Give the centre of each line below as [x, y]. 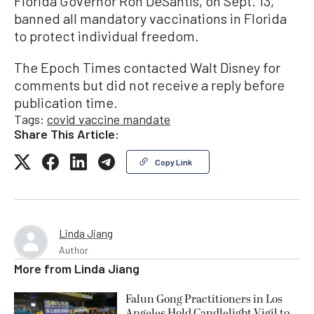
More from [44, 268]
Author [74, 250]
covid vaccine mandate [109, 119]
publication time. [66, 102]
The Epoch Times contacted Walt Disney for [147, 67]
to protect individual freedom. [107, 35]
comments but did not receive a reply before [149, 84]
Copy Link [173, 162]
